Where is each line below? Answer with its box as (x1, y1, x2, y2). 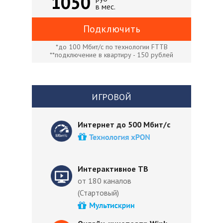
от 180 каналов (78, 176, 131, 186)
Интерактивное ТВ (78, 164, 148, 174)
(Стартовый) (78, 188, 119, 198)
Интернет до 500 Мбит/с (78, 119, 172, 129)
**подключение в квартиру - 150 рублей (50, 50, 173, 59)
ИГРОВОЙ (92, 91, 131, 103)
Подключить (83, 22, 140, 35)
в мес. (96, 1, 115, 11)
